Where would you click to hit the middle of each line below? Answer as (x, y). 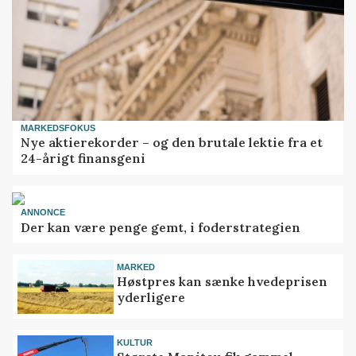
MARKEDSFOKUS (58, 128)
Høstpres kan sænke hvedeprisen (222, 282)
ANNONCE (43, 213)
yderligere (151, 298)
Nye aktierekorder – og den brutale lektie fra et (172, 143)
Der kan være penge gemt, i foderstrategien (161, 227)
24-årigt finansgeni (83, 159)
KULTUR (135, 342)
